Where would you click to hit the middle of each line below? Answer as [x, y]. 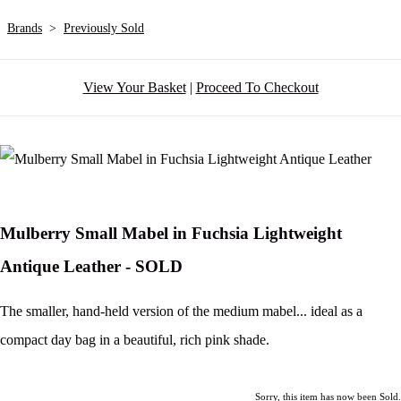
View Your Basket [134, 88]
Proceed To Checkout [257, 88]
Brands [25, 29]
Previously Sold [104, 29]
